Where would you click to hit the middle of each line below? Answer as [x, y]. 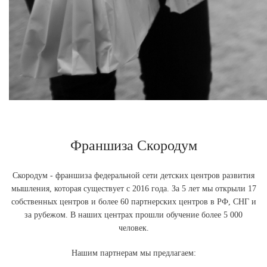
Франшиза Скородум [133, 145]
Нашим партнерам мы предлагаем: [133, 253]
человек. [133, 228]
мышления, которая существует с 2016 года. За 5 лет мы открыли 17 [133, 189]
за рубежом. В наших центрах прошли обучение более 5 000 [133, 215]
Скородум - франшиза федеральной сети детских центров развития [133, 176]
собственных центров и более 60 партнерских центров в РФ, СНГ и [133, 202]
